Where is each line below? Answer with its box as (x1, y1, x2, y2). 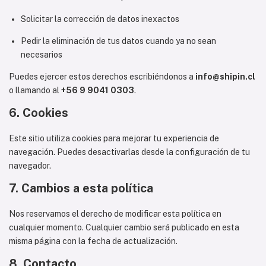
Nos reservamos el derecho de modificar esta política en (9, 209, 221, 218)
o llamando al (9, 85, 61, 95)
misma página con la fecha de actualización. (9, 236, 178, 246)
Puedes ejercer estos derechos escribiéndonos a (9, 72, 195, 81)
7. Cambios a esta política (9, 181, 153, 195)
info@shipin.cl (195, 72, 255, 81)
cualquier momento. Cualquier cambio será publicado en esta (9, 223, 239, 232)
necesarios (21, 50, 62, 59)
